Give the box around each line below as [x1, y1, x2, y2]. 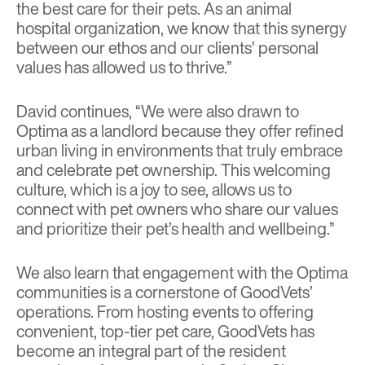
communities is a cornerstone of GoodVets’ [16, 279, 313, 304]
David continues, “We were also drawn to [16, 99, 299, 123]
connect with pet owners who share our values [16, 196, 338, 221]
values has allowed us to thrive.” [16, 55, 232, 79]
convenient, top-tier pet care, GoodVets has [16, 319, 314, 343]
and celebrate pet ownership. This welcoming [16, 157, 331, 182]
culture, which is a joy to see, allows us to [16, 177, 292, 201]
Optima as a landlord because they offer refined [16, 118, 344, 143]
